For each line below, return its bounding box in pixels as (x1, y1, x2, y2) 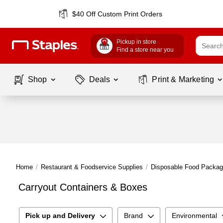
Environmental (172, 212, 217, 220)
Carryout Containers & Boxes (18, 182, 147, 193)
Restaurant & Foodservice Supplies (41, 163, 143, 171)
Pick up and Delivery (25, 212, 95, 220)
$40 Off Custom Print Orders (72, 10, 163, 18)
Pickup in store (116, 38, 156, 45)
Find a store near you (116, 46, 174, 53)
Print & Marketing (152, 75, 215, 84)
